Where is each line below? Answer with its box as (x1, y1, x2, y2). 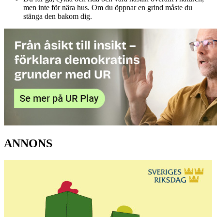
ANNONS (4, 137, 52, 150)
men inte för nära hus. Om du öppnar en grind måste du (23, 3, 192, 12)
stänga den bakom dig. (23, 12, 92, 21)
